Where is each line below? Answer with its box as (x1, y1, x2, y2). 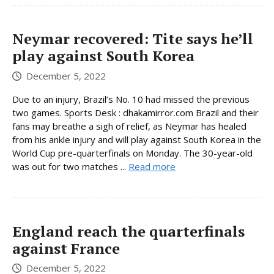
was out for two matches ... (12, 160, 128, 172)
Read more (128, 160, 176, 172)
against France (12, 238, 120, 258)
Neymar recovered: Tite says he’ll (12, 29, 253, 49)
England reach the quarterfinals (12, 221, 245, 241)
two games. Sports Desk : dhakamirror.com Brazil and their (12, 106, 259, 119)
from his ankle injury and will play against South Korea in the (12, 133, 261, 146)
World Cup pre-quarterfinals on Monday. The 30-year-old (12, 146, 253, 159)
